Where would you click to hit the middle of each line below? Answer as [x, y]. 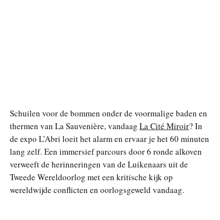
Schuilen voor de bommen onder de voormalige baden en [109, 113]
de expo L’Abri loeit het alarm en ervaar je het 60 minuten [110, 139]
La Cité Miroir [164, 126]
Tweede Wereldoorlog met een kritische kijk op [91, 177]
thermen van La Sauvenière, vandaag [75, 126]
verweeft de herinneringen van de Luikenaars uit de [99, 164]
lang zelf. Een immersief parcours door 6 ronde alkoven [106, 151]
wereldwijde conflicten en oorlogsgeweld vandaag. [97, 190]
